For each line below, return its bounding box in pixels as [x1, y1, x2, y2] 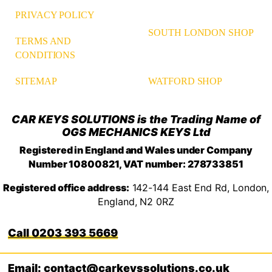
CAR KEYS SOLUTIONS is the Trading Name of [12, 112, 260, 126]
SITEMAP [15, 75, 57, 86]
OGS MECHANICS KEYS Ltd [61, 125, 211, 138]
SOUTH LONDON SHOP [148, 27, 254, 38]
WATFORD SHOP [148, 75, 223, 86]
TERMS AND [15, 35, 72, 46]
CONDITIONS [15, 49, 76, 60]
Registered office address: [2, 181, 129, 194]
